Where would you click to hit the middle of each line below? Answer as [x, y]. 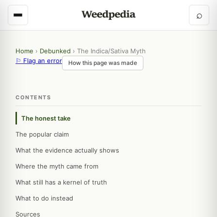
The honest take [46, 118]
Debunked [55, 51]
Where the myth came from [57, 166]
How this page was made [103, 63]
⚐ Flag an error [39, 61]
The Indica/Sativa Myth [111, 51]
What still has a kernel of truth [61, 182]
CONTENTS [33, 97]
